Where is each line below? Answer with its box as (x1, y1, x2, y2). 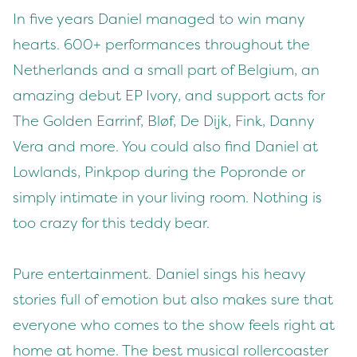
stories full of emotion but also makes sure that (13, 291, 333, 308)
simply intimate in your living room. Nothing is (13, 189, 322, 206)
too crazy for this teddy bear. (13, 214, 210, 232)
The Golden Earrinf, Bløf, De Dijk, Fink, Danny (13, 112, 314, 130)
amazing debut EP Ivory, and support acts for (13, 87, 324, 104)
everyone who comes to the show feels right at (13, 316, 335, 334)
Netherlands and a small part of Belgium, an (13, 61, 320, 79)
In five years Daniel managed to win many (13, 10, 304, 28)
